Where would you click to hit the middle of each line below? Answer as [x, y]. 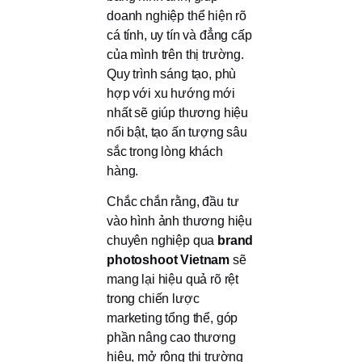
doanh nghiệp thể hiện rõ [177, 15]
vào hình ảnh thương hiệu [180, 221]
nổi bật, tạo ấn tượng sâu [177, 132]
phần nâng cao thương [171, 338]
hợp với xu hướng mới [171, 93]
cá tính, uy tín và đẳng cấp [179, 35]
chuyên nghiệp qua [162, 241]
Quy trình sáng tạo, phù [172, 74]
